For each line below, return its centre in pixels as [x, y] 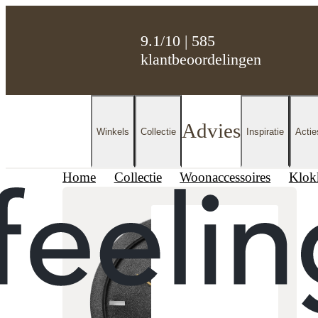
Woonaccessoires [225, 177]
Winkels [113, 131]
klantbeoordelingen [201, 59]
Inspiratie [265, 131]
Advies [211, 131]
